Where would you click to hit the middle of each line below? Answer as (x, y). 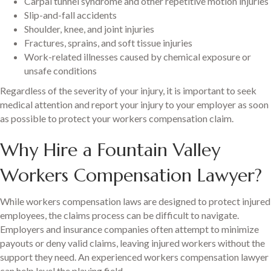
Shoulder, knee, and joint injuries (89, 29)
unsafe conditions (60, 71)
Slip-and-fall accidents (70, 15)
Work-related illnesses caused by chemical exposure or (138, 57)
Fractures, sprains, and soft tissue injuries (108, 43)
